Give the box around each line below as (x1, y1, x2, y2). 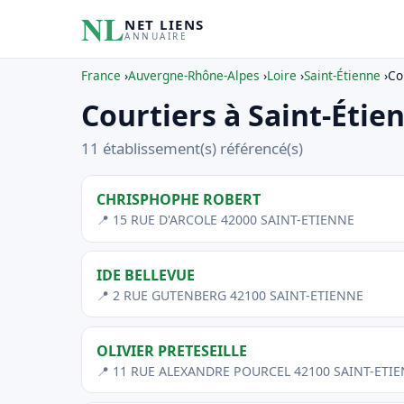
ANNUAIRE (124, 29, 188, 42)
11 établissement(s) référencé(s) (81, 138, 303, 160)
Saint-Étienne (304, 67, 381, 84)
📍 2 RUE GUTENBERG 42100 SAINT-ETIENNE (96, 286, 363, 304)
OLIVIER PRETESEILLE (96, 340, 247, 361)
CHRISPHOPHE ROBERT (96, 188, 261, 209)
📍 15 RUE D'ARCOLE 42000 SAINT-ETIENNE (96, 210, 354, 228)
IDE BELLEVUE (96, 264, 195, 285)
